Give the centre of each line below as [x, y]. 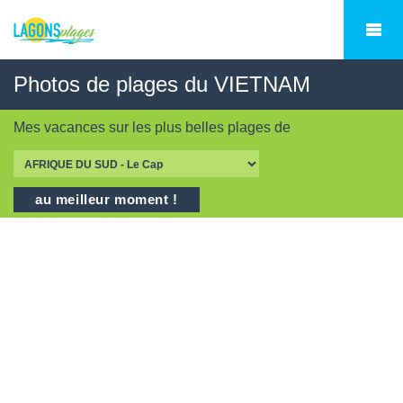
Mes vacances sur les [84, 127]
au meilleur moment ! [107, 200]
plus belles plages [213, 127]
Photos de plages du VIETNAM [162, 84]
